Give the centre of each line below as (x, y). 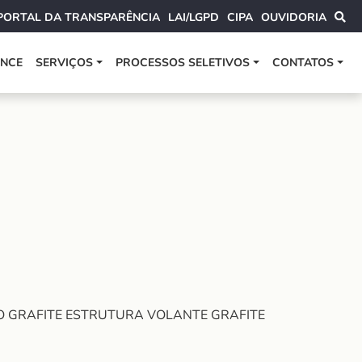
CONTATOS (303, 63)
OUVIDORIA (294, 17)
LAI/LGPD (194, 17)
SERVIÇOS (65, 63)
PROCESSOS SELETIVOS (183, 63)
